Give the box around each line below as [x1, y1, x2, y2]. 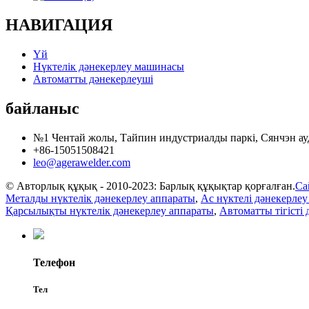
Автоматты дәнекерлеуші [33, 73, 153, 86]
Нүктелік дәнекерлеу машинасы [33, 61, 184, 73]
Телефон [33, 257, 75, 269]
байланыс [6, 99, 79, 117]
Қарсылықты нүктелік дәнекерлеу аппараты [6, 204, 214, 217]
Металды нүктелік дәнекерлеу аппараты [6, 192, 195, 204]
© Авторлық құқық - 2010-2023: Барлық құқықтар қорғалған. [6, 179, 295, 192]
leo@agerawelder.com [33, 156, 130, 168]
